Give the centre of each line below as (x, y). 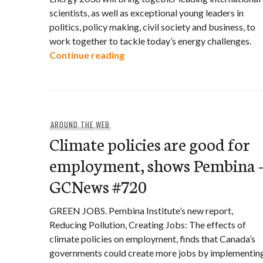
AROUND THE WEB (80, 124)
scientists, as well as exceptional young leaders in (146, 13)
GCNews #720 (98, 186)
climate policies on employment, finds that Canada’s (152, 239)
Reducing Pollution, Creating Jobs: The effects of (148, 225)
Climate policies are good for (150, 144)
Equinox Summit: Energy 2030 (188, 54)
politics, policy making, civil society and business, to (152, 27)
